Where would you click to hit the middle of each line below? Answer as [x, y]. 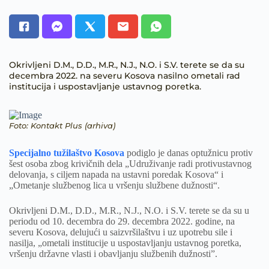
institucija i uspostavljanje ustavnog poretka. [105, 86]
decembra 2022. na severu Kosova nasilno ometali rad [125, 76]
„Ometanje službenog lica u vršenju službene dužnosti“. [114, 185]
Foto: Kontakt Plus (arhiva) [62, 125]
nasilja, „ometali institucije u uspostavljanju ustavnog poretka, [125, 243]
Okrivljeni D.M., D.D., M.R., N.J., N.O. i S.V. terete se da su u [129, 210]
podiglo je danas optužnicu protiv [190, 153]
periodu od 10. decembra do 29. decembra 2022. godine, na [122, 221]
